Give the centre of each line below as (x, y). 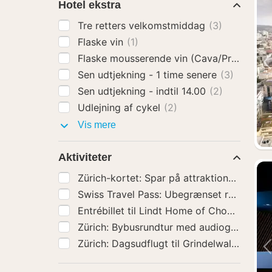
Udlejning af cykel (121, 107)
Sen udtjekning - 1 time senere (149, 75)
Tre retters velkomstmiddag (143, 25)
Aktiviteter (85, 157)
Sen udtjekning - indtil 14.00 (143, 91)
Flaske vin (102, 42)
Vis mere (96, 125)
